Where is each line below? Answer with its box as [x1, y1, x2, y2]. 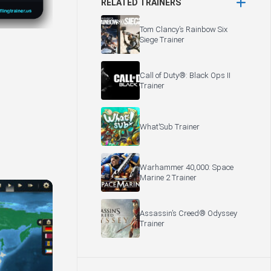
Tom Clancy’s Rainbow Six [140, 25, 227, 34]
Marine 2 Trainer [140, 173, 197, 182]
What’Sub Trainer [140, 122, 200, 131]
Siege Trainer [140, 35, 184, 44]
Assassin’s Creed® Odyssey [140, 209, 237, 218]
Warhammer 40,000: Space [140, 163, 233, 172]
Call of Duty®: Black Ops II [140, 71, 230, 80]
